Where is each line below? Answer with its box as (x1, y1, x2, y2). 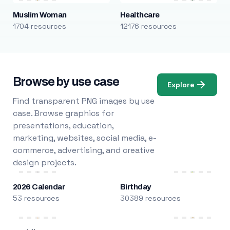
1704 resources (12, 22, 66, 31)
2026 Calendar (12, 183, 65, 191)
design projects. (12, 157, 76, 168)
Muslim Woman (12, 11, 67, 19)
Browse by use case (12, 75, 120, 88)
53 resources (12, 194, 60, 203)
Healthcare (120, 11, 160, 19)
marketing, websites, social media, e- (12, 132, 157, 143)
